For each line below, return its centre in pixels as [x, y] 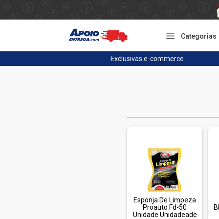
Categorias [198, 36]
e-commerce [163, 59]
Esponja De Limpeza [165, 200]
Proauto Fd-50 [165, 207]
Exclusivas [126, 59]
